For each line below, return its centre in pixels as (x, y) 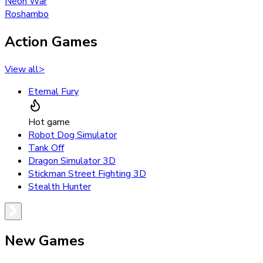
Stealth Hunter (60, 186)
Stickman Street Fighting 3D (87, 173)
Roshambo (27, 14)
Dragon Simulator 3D (72, 161)
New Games (45, 241)
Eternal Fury (53, 91)
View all (22, 69)
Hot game (49, 122)
